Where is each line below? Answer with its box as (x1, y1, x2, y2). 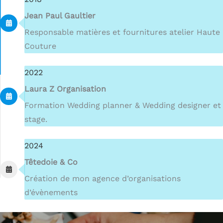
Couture (24, 41, 56, 51)
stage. (24, 114, 47, 124)
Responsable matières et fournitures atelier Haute (24, 27, 220, 37)
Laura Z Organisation (24, 84, 106, 94)
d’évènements (24, 188, 78, 197)
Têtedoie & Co (24, 157, 78, 167)
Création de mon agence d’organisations (24, 174, 181, 183)
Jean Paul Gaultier (24, 11, 96, 20)
